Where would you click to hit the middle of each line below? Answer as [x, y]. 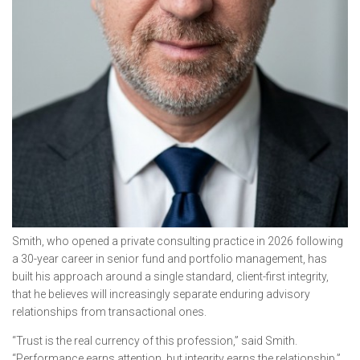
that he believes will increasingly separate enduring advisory [161, 295]
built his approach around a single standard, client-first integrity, [170, 277]
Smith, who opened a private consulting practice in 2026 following [178, 241]
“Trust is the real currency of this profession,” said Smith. [155, 341]
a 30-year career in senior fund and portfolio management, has [170, 259]
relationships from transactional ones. [109, 312]
